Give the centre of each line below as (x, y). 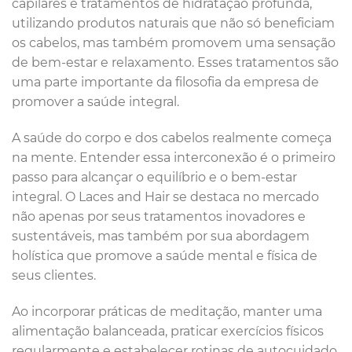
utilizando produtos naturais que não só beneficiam (173, 24)
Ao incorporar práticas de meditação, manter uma (167, 311)
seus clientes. (54, 275)
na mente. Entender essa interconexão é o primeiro (174, 157)
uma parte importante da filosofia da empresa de (165, 82)
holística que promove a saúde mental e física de (165, 255)
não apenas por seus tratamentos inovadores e (159, 216)
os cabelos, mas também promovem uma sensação (174, 43)
